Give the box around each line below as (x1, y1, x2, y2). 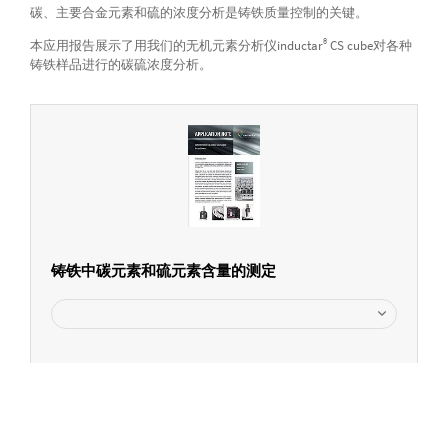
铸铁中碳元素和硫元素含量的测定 (50, 261, 276, 281)
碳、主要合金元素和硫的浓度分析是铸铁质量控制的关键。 (29, 4, 368, 22)
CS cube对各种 (326, 37, 412, 55)
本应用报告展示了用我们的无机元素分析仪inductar (29, 37, 323, 55)
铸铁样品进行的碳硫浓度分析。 (29, 56, 212, 74)
